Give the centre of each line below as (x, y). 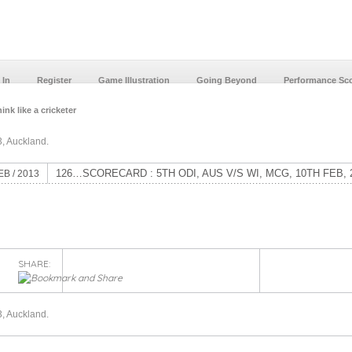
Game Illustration (134, 80)
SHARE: (34, 263)
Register (54, 80)
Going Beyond (226, 80)
